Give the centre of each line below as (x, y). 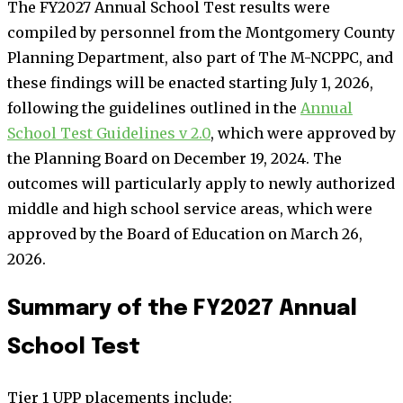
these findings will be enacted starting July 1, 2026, (190, 83)
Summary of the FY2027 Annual (182, 309)
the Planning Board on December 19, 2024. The (175, 159)
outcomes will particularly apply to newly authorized (201, 184)
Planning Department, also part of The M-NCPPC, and (200, 58)
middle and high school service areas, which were (190, 209)
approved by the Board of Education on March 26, (185, 234)
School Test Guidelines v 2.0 (109, 134)
